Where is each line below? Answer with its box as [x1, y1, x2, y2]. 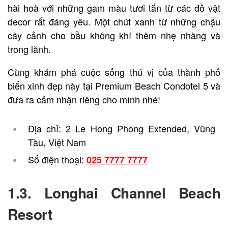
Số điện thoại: [28, 153, 87, 166]
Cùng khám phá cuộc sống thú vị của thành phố [8, 65, 220, 79]
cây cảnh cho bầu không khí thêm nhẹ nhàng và [8, 28, 220, 42]
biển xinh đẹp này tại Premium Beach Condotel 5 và [8, 79, 220, 93]
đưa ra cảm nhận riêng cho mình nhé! [8, 93, 160, 106]
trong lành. [8, 42, 51, 56]
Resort [8, 204, 52, 225]
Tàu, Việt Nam [28, 135, 86, 149]
